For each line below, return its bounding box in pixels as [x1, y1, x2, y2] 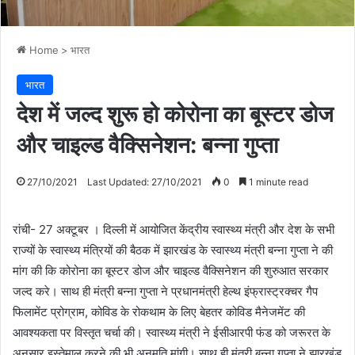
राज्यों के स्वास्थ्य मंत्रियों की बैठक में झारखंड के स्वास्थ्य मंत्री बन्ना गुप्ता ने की [13, 242, 333, 258]
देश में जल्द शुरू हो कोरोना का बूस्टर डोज [17, 101, 334, 128]
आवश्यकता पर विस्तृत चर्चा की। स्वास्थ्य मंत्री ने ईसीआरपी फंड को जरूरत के [13, 325, 330, 341]
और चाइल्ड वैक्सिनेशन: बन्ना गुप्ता [17, 132, 278, 159]
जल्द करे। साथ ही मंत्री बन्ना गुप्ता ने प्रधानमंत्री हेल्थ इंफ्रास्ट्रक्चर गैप [13, 284, 318, 300]
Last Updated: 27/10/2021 [87, 176, 202, 189]
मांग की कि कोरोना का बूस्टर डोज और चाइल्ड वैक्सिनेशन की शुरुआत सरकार [13, 263, 329, 279]
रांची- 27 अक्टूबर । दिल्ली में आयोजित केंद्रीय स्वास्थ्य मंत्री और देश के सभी [13, 222, 334, 238]
